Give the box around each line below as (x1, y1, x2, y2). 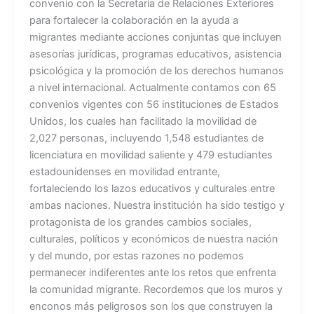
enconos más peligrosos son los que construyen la (29, 299, 273, 313)
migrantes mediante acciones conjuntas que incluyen (29, 30, 282, 43)
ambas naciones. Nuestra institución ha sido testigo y (29, 198, 285, 212)
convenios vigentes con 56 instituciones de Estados (29, 97, 279, 111)
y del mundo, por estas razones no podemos (29, 249, 244, 262)
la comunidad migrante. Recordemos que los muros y (29, 282, 282, 296)
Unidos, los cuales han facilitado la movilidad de (29, 114, 257, 128)
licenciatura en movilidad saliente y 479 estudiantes (29, 148, 273, 161)
